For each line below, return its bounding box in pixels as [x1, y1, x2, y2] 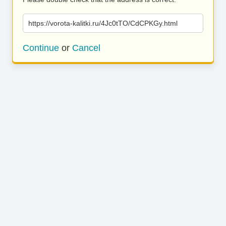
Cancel [72, 43, 100, 53]
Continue [23, 43, 59, 53]
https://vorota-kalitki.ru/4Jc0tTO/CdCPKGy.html [28, 19, 178, 27]
